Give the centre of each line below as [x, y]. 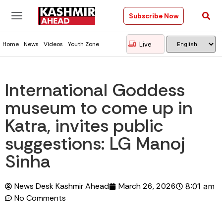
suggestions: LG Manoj [95, 143]
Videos [53, 44]
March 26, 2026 [147, 186]
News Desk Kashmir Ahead [62, 186]
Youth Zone [83, 44]
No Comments [40, 198]
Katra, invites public [84, 126]
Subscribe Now [153, 16]
